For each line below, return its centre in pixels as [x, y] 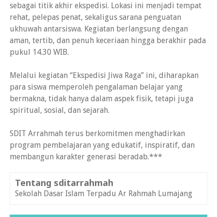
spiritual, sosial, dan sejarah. [60, 110]
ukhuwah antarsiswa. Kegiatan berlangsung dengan [99, 29]
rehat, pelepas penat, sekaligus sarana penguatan [95, 17]
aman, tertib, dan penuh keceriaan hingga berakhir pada [108, 41]
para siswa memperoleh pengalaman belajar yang [96, 87]
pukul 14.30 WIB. [39, 52]
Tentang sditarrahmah [64, 183]
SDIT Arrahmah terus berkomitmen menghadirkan [97, 134]
